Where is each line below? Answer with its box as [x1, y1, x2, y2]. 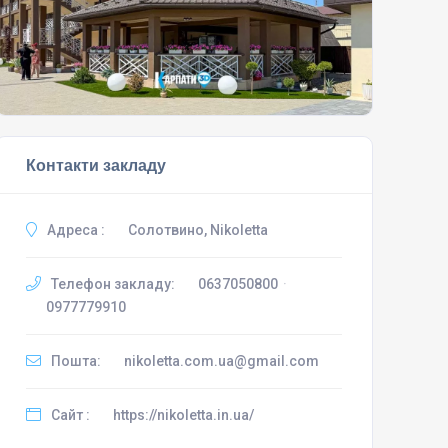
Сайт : [47, 406, 90, 423]
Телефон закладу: [47, 275, 175, 292]
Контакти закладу [25, 155, 166, 174]
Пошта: [47, 352, 101, 369]
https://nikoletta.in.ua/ [112, 406, 254, 423]
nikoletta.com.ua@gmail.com [123, 352, 319, 369]
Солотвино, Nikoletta [127, 221, 268, 238]
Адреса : [43, 221, 105, 238]
